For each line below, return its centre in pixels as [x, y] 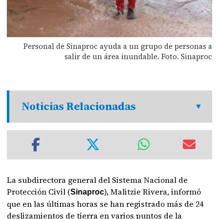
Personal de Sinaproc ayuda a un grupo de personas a [118, 46]
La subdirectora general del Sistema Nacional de [98, 180]
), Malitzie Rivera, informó [153, 192]
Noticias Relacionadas [79, 106]
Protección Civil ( [39, 192]
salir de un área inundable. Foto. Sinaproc [138, 56]
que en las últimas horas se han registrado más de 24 [105, 204]
